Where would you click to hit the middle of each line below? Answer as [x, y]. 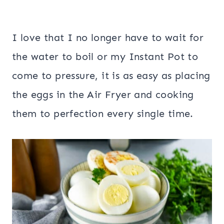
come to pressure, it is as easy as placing [111, 75]
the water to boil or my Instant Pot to [105, 56]
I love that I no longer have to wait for [108, 37]
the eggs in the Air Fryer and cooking [103, 94]
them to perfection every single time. [104, 113]
